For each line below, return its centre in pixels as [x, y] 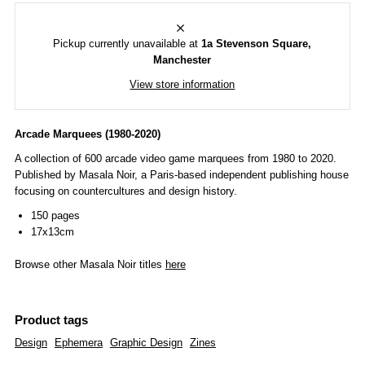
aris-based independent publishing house [253, 174]
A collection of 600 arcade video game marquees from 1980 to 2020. [175, 158]
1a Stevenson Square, [257, 43]
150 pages [55, 215]
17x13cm [52, 231]
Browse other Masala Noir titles [90, 264]
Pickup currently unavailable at [128, 43]
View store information [182, 84]
